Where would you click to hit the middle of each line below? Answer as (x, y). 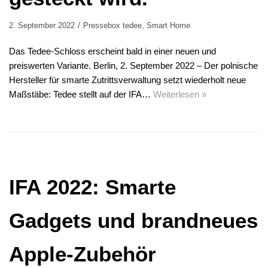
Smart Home (168, 26)
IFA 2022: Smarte (92, 187)
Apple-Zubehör (83, 254)
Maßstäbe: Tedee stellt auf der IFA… (81, 95)
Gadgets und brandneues (133, 221)
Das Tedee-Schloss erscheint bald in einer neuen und (112, 51)
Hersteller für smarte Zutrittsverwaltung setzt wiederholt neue (127, 80)
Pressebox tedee (112, 26)
